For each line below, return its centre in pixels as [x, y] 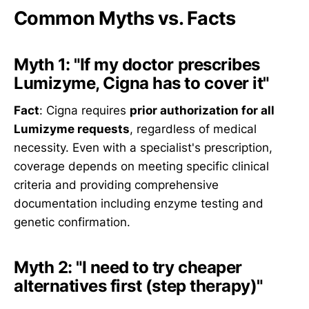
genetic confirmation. [72, 222]
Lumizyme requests [72, 129]
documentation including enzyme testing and [139, 204]
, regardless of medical [193, 129]
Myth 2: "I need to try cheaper [128, 268]
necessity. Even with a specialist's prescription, [143, 148]
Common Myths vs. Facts [125, 18]
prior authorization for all [202, 111]
